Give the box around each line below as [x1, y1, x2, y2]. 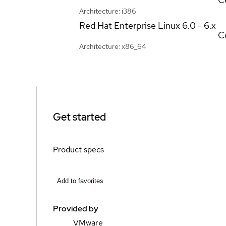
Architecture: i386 [79, 6, 136, 16]
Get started [53, 110, 106, 124]
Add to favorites [57, 177, 103, 185]
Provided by [53, 203, 98, 214]
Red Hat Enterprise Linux [79, 19, 180, 31]
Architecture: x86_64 [79, 41, 146, 51]
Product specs [53, 144, 104, 155]
